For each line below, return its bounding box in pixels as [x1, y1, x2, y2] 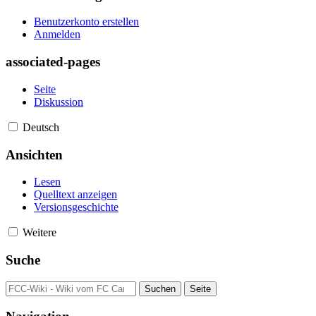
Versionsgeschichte [34, 201, 119, 214]
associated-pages [6, 54, 100, 70]
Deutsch [23, 121, 59, 133]
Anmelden [34, 28, 80, 41]
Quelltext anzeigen [34, 188, 117, 201]
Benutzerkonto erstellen [34, 16, 139, 28]
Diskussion [34, 95, 83, 108]
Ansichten [6, 147, 63, 162]
